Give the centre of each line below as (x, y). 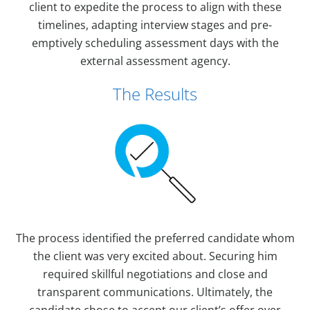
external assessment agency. (155, 61)
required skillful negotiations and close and (155, 274)
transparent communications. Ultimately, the (155, 292)
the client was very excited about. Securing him (155, 256)
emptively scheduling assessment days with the (155, 43)
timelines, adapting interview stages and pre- (155, 25)
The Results (155, 93)
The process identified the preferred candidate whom (155, 238)
